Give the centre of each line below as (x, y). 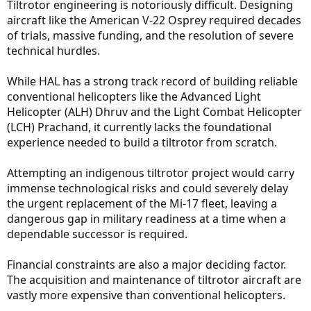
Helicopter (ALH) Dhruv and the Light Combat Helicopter (154, 111)
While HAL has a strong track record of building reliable (152, 81)
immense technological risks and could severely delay (148, 188)
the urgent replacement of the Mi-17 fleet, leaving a (142, 203)
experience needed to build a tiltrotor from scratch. (142, 142)
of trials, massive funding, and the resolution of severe (150, 35)
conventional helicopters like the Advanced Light (134, 96)
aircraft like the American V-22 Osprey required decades (154, 20)
